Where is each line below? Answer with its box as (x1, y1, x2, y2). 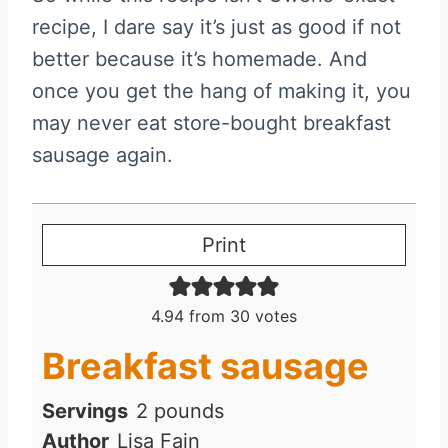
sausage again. (32, 142, 173, 167)
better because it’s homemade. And (32, 46, 367, 71)
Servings (42, 398, 128, 423)
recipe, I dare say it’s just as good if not (32, 14, 401, 39)
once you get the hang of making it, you (32, 78, 411, 103)
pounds (154, 398, 224, 423)
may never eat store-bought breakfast (32, 110, 391, 135)
